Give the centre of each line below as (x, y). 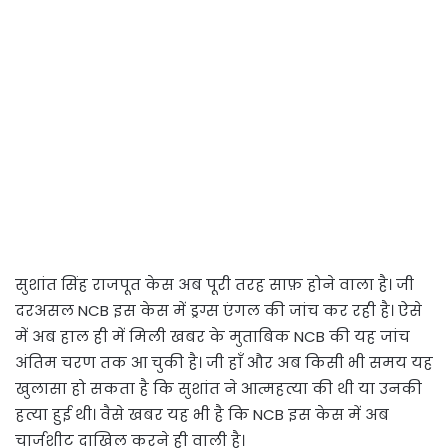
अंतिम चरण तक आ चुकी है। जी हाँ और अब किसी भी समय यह (224, 362)
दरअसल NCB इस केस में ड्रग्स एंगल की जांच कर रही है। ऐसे (218, 310)
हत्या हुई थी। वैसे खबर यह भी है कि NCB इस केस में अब (202, 414)
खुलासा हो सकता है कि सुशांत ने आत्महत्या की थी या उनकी (218, 388)
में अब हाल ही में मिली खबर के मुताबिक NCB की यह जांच (212, 336)
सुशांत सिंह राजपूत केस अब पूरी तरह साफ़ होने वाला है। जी (214, 284)
